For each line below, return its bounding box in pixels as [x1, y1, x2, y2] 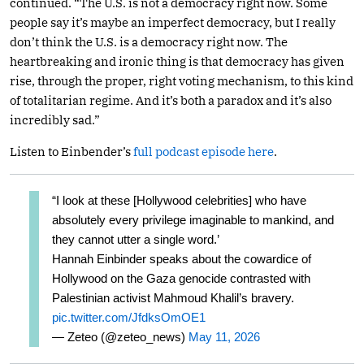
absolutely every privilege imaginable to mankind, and [52, 212, 334, 227]
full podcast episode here [133, 143, 274, 159]
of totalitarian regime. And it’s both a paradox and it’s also [10, 92, 331, 108]
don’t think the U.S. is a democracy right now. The [10, 33, 288, 50]
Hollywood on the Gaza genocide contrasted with [52, 271, 310, 285]
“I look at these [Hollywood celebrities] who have [52, 193, 306, 207]
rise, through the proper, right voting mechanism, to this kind [10, 72, 353, 89]
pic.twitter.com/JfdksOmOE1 [52, 310, 206, 324]
